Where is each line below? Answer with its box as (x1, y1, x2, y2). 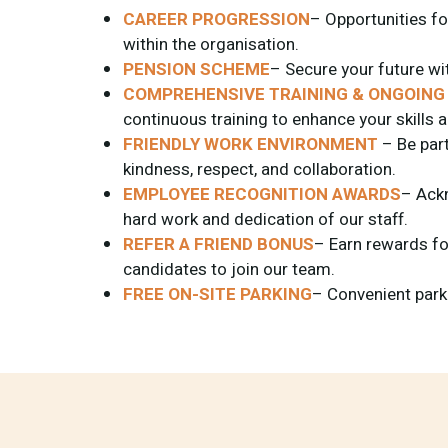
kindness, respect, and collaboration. (123, 157, 396, 182)
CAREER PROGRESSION (123, 7, 310, 32)
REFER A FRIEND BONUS (123, 232, 314, 257)
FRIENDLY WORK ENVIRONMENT (123, 132, 378, 157)
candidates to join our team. (123, 257, 335, 282)
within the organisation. (123, 32, 299, 57)
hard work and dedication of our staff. (123, 207, 408, 232)
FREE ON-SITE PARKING (123, 282, 312, 307)
